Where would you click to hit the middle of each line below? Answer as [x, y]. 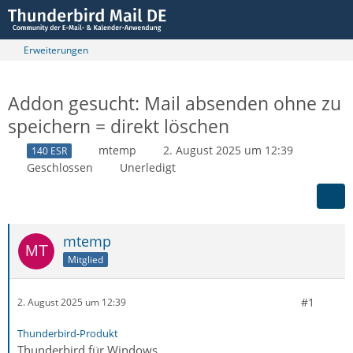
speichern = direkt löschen [119, 126]
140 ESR [49, 150]
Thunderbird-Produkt [68, 333]
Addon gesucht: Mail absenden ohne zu [175, 103]
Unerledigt [148, 167]
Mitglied [85, 259]
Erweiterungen [56, 50]
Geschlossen [60, 167]
